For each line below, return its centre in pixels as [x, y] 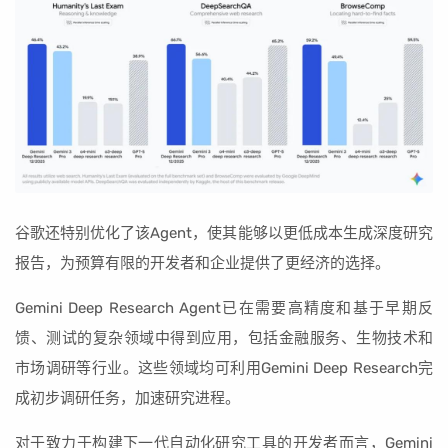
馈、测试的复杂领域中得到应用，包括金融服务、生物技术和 [224, 337]
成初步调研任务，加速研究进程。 [127, 397]
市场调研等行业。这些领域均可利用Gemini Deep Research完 [224, 367]
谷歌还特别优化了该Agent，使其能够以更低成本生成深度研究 [224, 232]
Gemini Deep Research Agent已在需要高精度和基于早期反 [224, 307]
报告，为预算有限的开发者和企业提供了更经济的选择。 [202, 262]
